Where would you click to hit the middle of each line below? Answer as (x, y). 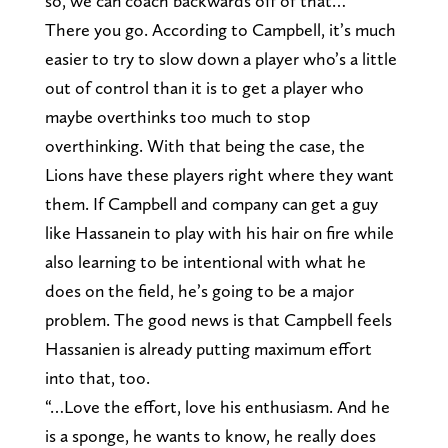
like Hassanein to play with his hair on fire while (219, 232)
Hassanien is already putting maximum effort (208, 348)
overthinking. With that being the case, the (204, 145)
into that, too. (97, 377)
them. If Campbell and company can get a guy (211, 203)
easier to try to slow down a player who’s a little (220, 58)
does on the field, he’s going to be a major (199, 290)
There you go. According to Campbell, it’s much (220, 29)
